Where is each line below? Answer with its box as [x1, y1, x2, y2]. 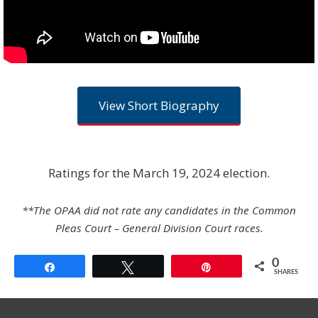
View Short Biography [99, 97, 219, 114]
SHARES [273, 269, 298, 276]
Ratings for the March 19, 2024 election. [48, 165, 270, 182]
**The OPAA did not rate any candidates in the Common [22, 202, 296, 217]
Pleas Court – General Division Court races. [55, 220, 263, 235]
